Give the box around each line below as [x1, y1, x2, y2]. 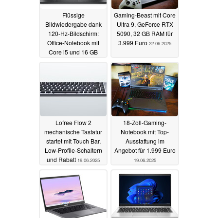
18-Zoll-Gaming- [123, 118, 166, 127]
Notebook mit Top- [121, 127, 169, 136]
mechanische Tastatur [44, 127, 102, 136]
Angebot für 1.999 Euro [114, 145, 176, 154]
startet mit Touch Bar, [46, 136, 101, 145]
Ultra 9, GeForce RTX [116, 19, 173, 28]
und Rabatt [47, 155, 77, 163]
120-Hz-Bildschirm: [48, 29, 99, 37]
